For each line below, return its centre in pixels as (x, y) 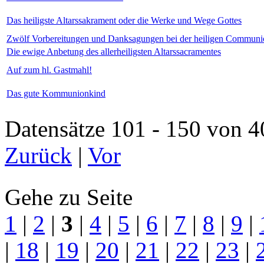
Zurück (38, 155)
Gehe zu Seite (69, 197)
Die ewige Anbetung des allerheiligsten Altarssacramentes (114, 51)
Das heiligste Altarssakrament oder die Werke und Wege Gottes (124, 20)
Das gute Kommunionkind (56, 93)
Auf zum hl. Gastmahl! (49, 70)
